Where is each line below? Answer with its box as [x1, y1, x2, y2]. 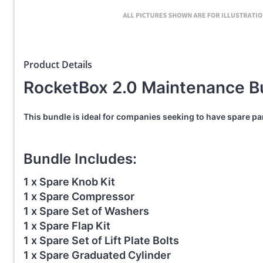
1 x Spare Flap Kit [23, 220, 110, 232]
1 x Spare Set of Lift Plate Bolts [23, 234, 179, 247]
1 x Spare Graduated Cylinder [23, 249, 171, 262]
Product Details [23, 58, 92, 72]
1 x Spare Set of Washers [23, 205, 149, 218]
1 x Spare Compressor [23, 190, 134, 203]
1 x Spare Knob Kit [23, 176, 115, 188]
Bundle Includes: [23, 150, 137, 168]
